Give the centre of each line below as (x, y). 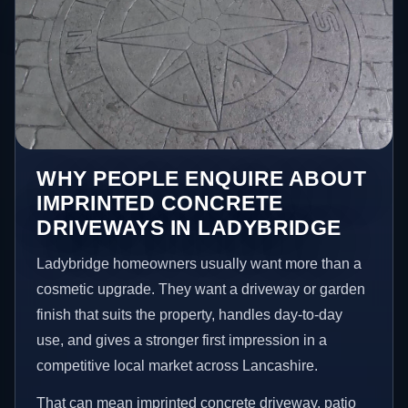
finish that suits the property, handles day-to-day (190, 314)
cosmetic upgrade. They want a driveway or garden (201, 289)
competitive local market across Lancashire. (178, 365)
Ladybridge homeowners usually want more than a (199, 263)
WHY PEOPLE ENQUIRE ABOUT (202, 178)
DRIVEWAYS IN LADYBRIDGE (189, 227)
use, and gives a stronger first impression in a (182, 340)
